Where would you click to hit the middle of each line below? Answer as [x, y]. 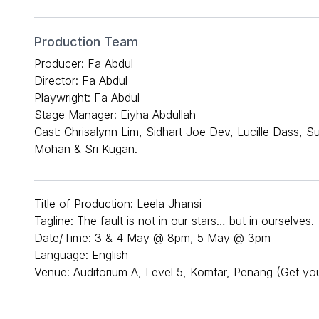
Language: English [81, 255]
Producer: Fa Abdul [84, 63]
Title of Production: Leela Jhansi [118, 203]
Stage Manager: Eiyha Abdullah [115, 114]
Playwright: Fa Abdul [87, 97]
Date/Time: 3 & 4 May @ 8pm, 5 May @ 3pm [152, 237]
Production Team [86, 41]
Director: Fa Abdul [81, 80]
